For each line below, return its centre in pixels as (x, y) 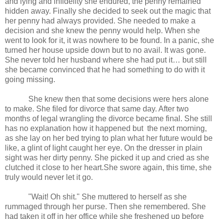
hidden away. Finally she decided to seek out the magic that (108, 11)
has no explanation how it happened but (74, 129)
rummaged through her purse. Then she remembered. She (105, 207)
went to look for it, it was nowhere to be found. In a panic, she (109, 41)
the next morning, (177, 129)
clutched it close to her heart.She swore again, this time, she (108, 168)
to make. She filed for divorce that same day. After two (97, 109)
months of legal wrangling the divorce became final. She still (109, 119)
